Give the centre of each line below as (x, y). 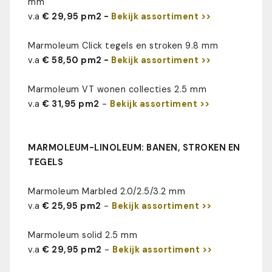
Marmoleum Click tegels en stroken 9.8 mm (123, 45)
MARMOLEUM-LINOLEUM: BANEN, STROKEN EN (134, 147)
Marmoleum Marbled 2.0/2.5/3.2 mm (107, 191)
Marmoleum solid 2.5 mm (83, 235)
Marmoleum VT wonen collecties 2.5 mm (117, 89)
